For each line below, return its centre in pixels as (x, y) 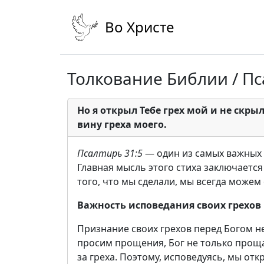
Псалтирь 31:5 (110, 153)
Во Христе (140, 27)
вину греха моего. (122, 124)
